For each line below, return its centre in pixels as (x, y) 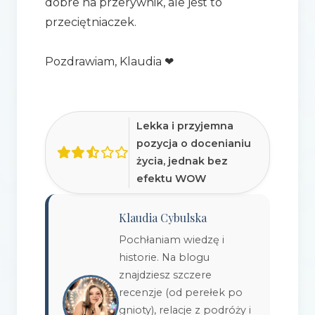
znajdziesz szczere (165, 275)
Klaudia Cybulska (162, 217)
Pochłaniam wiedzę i (171, 239)
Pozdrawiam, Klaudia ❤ (109, 61)
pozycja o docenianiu (193, 143)
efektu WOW (171, 178)
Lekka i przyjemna (185, 126)
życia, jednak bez (182, 161)
